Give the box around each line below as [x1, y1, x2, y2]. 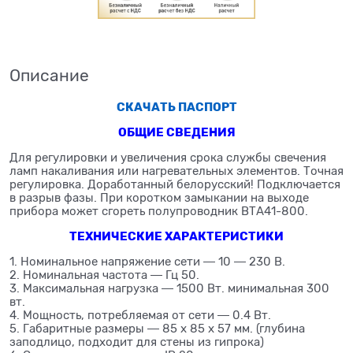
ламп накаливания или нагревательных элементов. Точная [9, 165, 344, 178]
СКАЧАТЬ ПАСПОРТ [116, 100, 237, 115]
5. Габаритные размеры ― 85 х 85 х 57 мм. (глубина [9, 322, 305, 336]
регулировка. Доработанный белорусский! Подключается [9, 178, 340, 191]
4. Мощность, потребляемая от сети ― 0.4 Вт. [9, 309, 271, 322]
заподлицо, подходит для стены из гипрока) [9, 336, 264, 349]
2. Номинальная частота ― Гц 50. [9, 269, 199, 282]
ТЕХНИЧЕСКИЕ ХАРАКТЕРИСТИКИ [69, 229, 284, 244]
